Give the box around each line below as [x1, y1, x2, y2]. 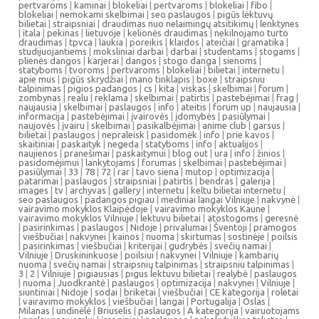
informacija [19, 111, 65, 121]
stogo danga [163, 56, 216, 66]
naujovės [19, 120, 56, 130]
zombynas [19, 93, 61, 103]
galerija [240, 176, 271, 186]
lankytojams [85, 157, 135, 167]
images [19, 185, 48, 195]
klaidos [169, 37, 199, 47]
